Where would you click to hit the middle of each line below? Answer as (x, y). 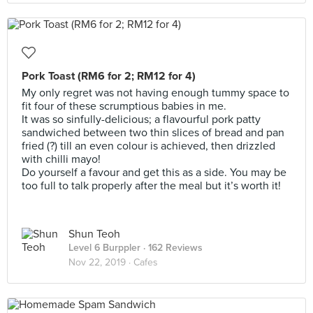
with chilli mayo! (61, 159)
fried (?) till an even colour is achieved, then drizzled (148, 146)
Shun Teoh (94, 234)
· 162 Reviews (172, 248)
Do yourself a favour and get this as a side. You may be (154, 173)
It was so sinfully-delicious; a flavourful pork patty (141, 119)
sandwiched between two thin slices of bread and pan (153, 133)
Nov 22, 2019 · (101, 262)
